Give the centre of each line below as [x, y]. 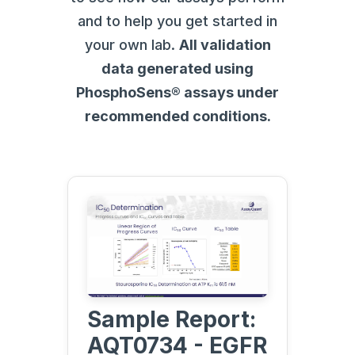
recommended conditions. [177, 116]
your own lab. [132, 44]
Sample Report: [172, 320]
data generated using [177, 68]
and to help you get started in [177, 21]
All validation [225, 44]
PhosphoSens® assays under [177, 92]
